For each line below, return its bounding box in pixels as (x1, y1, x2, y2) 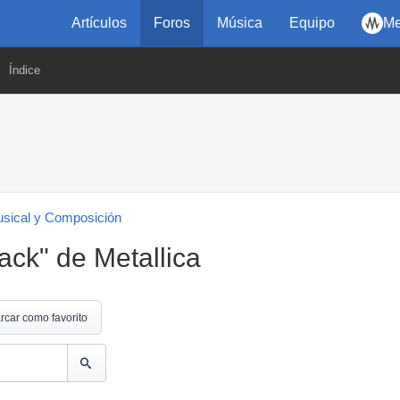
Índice (9, 63, 40, 77)
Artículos (71, 15, 127, 30)
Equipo (289, 15, 335, 30)
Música (217, 15, 262, 30)
